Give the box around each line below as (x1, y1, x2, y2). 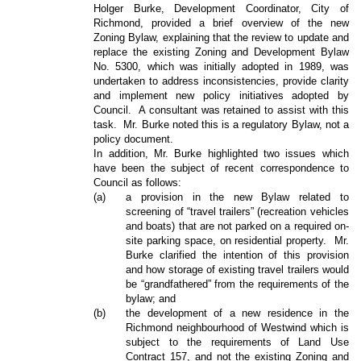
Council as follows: (93, 176, 182, 189)
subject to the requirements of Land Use (126, 335, 349, 348)
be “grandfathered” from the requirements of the (126, 277, 349, 290)
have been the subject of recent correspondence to (93, 161, 349, 174)
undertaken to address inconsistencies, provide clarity (93, 74, 349, 87)
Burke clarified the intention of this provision (126, 248, 349, 261)
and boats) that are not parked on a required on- (126, 219, 349, 232)
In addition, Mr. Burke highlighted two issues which (93, 147, 349, 160)
